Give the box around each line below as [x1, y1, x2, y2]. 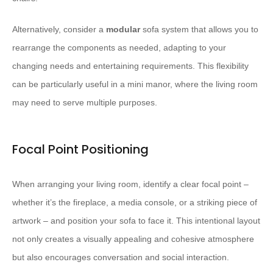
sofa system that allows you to [140, 24, 258, 35]
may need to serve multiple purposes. [12, 97, 157, 108]
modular [106, 24, 140, 35]
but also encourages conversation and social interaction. [12, 252, 229, 263]
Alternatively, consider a [12, 24, 106, 35]
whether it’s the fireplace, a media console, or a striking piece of [12, 197, 257, 208]
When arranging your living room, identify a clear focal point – [12, 179, 249, 190]
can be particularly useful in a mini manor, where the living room [12, 79, 258, 90]
